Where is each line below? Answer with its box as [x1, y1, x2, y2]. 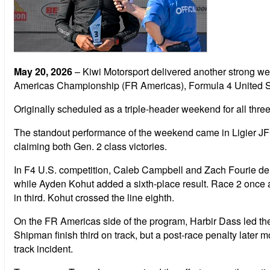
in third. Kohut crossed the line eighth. [14, 190, 174, 204]
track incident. [14, 241, 73, 256]
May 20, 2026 [14, 64, 72, 78]
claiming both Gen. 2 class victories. [14, 139, 167, 153]
